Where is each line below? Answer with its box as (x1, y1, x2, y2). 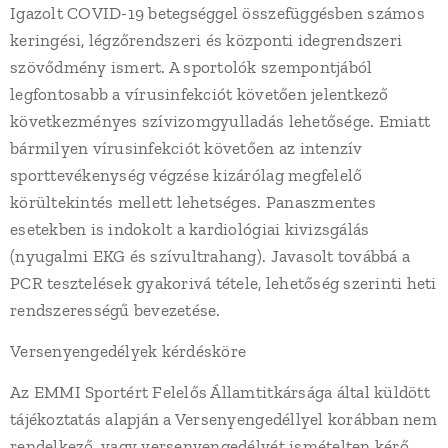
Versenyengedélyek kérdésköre (10, 341, 247, 361)
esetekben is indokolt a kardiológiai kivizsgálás (10, 219, 370, 239)
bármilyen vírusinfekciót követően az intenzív (10, 138, 363, 158)
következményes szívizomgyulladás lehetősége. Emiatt (10, 111, 431, 131)
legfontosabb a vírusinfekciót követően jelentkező (10, 84, 389, 104)
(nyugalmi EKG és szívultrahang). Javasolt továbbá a (10, 246, 411, 266)
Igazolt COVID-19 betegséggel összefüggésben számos (10, 3, 425, 23)
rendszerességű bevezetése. (10, 300, 221, 320)
